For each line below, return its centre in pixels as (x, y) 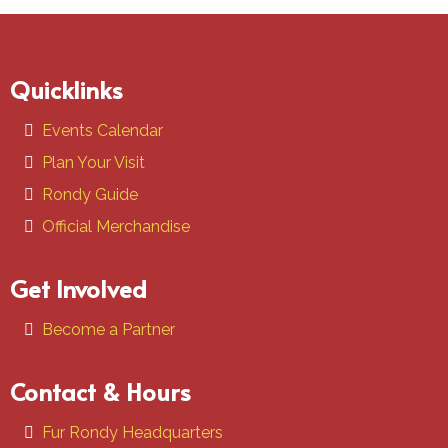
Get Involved (78, 289)
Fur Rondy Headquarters (132, 433)
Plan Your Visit (93, 163)
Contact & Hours (100, 392)
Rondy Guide (90, 195)
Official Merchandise (116, 227)
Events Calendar (102, 131)
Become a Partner (108, 330)
